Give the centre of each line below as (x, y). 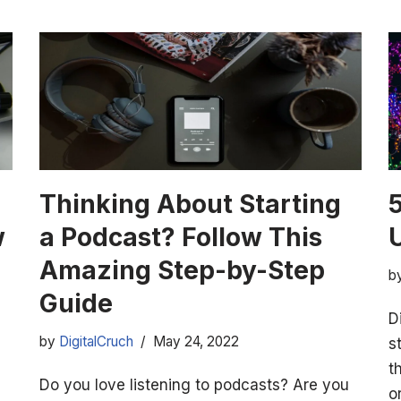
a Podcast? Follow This (181, 238)
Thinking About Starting (190, 205)
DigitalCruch (96, 342)
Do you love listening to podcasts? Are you (194, 385)
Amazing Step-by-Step (182, 271)
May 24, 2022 (196, 342)
